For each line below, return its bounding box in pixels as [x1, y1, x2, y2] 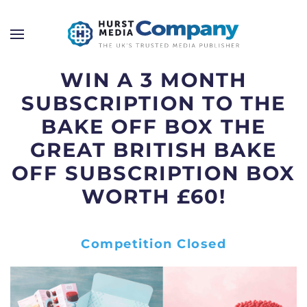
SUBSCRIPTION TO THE [21, 91, 286, 115]
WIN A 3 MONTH [60, 68, 247, 92]
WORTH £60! [81, 184, 226, 208]
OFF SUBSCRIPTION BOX [12, 161, 295, 185]
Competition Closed [81, 236, 226, 251]
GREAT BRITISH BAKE [30, 138, 277, 162]
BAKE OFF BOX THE [41, 114, 266, 138]
